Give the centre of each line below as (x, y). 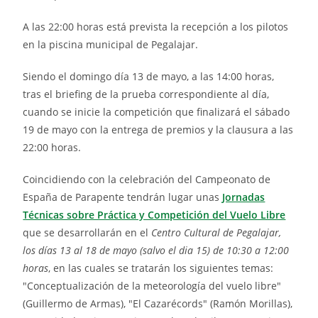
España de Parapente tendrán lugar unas (123, 197)
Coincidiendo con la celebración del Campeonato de (147, 180)
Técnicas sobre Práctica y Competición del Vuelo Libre (154, 215)
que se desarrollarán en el (87, 233)
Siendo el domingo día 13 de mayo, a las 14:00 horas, (149, 77)
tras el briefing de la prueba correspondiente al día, (146, 94)
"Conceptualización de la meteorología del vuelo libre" (152, 286)
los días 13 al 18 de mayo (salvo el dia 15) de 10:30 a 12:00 (156, 251)
